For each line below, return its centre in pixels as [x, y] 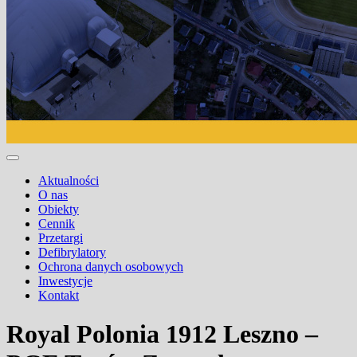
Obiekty [59, 209]
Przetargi [61, 238]
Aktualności [69, 180]
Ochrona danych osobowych [111, 267]
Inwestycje [65, 281]
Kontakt [59, 295]
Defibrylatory [72, 252]
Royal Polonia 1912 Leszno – [162, 334]
